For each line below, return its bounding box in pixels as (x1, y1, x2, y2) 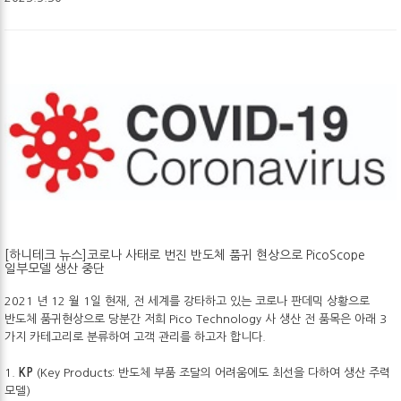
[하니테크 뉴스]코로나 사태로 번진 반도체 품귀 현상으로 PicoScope (4, 248, 365, 261)
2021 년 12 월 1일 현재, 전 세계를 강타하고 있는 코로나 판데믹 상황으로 (4, 294, 370, 307)
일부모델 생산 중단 (4, 261, 105, 275)
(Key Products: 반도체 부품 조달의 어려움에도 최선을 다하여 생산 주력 (33, 366, 390, 379)
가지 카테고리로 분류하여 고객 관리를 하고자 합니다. (4, 330, 266, 343)
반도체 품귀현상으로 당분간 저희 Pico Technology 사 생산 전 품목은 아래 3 (4, 312, 387, 325)
